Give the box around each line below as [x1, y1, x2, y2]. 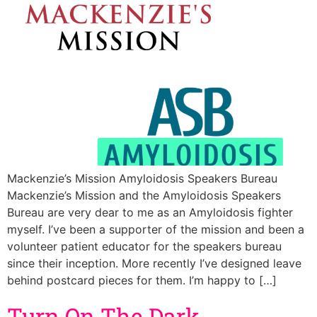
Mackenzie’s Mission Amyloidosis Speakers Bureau [7, 171, 277, 186]
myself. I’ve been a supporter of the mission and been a [7, 222, 304, 237]
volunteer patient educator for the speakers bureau [7, 239, 282, 254]
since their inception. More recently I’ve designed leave [7, 256, 301, 271]
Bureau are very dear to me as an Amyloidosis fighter [7, 205, 293, 220]
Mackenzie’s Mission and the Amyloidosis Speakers [7, 188, 281, 203]
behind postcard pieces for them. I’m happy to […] [7, 273, 277, 288]
